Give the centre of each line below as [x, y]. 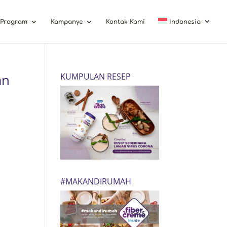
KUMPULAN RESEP [96, 77]
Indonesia [185, 22]
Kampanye [67, 22]
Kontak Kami [126, 22]
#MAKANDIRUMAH [96, 182]
